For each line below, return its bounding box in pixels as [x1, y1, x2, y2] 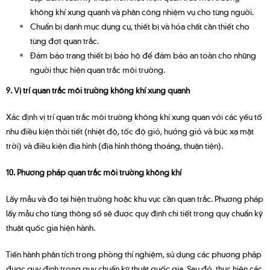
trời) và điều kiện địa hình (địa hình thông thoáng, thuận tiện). [6, 140, 223, 151]
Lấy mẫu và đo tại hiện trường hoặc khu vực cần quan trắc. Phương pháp [6, 193, 263, 204]
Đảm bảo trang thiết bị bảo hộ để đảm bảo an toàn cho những [30, 49, 256, 61]
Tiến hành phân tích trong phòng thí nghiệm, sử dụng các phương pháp [6, 248, 262, 260]
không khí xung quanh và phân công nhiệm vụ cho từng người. [30, 6, 254, 17]
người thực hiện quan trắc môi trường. [30, 64, 165, 75]
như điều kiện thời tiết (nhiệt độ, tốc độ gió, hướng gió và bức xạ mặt [6, 125, 254, 137]
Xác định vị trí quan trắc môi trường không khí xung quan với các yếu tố [6, 111, 262, 122]
